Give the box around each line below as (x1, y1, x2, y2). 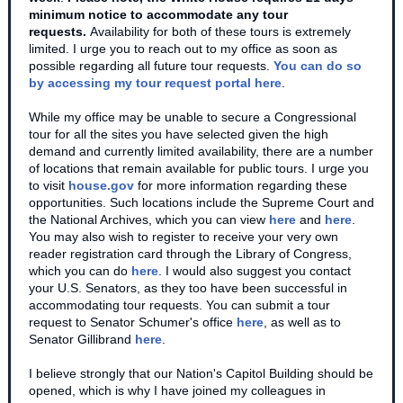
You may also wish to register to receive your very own (29, 229, 338, 244)
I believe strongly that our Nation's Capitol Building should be (29, 366, 373, 381)
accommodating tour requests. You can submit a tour (29, 298, 330, 312)
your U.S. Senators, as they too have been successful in (29, 281, 347, 295)
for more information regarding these (134, 178, 347, 193)
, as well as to (264, 315, 341, 329)
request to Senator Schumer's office (29, 315, 237, 329)
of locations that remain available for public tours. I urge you (29, 161, 369, 175)
